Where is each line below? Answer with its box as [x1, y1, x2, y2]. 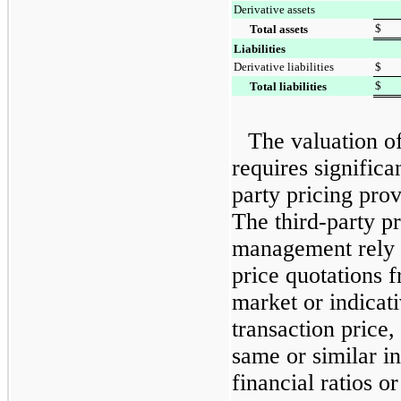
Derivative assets [234, 2, 315, 16]
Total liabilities [250, 79, 327, 93]
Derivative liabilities [234, 59, 334, 73]
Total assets [250, 21, 308, 36]
